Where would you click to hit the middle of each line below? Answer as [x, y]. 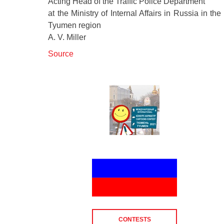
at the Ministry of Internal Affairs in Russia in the [135, 13]
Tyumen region [75, 25]
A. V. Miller [68, 37]
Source [61, 53]
